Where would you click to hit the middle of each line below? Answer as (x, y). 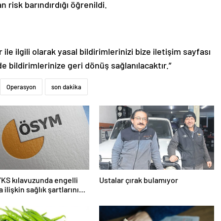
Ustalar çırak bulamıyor (138, 180)
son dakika (66, 87)
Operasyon (21, 87)
